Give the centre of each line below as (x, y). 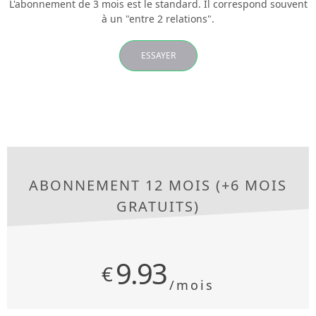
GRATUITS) (158, 207)
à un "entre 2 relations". (158, 19)
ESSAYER (158, 56)
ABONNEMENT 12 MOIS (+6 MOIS (158, 186)
